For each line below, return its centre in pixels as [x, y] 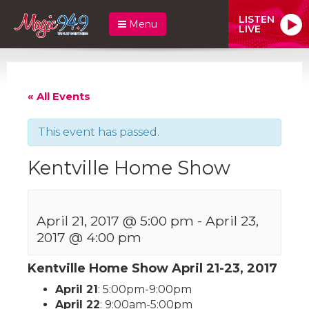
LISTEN [257, 19]
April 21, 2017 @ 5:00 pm [115, 220]
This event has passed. [99, 132]
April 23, [232, 220]
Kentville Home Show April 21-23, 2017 [152, 268]
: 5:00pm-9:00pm [145, 289]
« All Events [59, 96]
